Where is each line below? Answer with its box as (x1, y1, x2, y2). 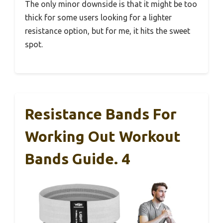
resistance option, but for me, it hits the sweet (25, 26, 190, 36)
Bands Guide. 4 (25, 150, 130, 168)
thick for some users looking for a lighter (25, 13, 172, 22)
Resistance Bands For (25, 106, 177, 123)
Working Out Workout (25, 128, 181, 145)
